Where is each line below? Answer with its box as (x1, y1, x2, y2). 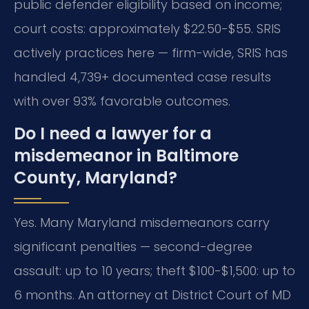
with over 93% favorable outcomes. (14, 92, 230, 110)
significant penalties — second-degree (14, 238, 252, 256)
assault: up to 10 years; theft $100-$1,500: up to (14, 262, 295, 280)
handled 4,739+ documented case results (14, 68, 271, 86)
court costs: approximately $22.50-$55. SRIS (14, 19, 281, 37)
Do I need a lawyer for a (14, 122, 212, 146)
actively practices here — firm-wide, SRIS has (14, 43, 288, 61)
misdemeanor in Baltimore (14, 144, 239, 168)
